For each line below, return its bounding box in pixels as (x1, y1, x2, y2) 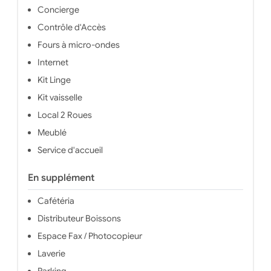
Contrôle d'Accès (37, 22, 106, 33)
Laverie (37, 248, 65, 260)
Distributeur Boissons (37, 213, 121, 224)
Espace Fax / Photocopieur (37, 230, 142, 242)
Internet (37, 57, 68, 68)
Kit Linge (37, 74, 71, 86)
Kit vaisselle (37, 92, 82, 103)
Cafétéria (37, 195, 74, 207)
